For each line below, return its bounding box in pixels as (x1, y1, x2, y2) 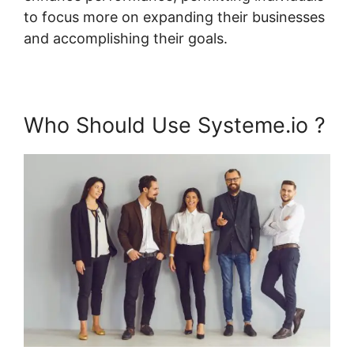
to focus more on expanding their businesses (24, 8, 325, 25)
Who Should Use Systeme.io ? (24, 111, 326, 138)
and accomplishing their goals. (24, 29, 228, 47)
